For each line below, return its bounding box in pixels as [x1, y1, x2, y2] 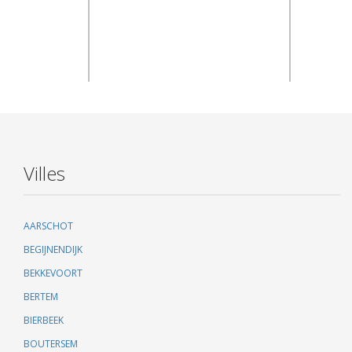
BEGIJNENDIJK [24, 243, 82, 256]
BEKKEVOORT [24, 266, 82, 280]
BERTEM [24, 290, 58, 303]
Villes [24, 160, 65, 186]
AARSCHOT [24, 219, 73, 233]
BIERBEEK [24, 313, 64, 327]
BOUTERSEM [24, 337, 78, 350]
